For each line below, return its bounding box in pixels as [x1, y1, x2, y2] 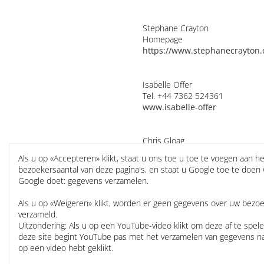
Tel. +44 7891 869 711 [142, 225, 226, 236]
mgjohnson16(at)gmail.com [142, 236, 241, 247]
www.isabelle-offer [142, 101, 216, 113]
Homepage [142, 34, 183, 45]
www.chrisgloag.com [142, 180, 224, 192]
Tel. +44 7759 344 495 [142, 157, 226, 169]
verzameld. [18, 208, 57, 220]
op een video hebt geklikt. [18, 242, 113, 253]
